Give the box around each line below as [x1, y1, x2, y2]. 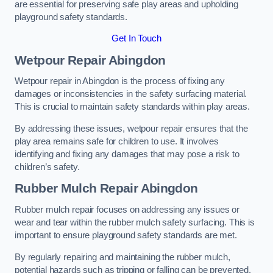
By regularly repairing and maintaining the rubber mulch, [15, 252, 230, 262]
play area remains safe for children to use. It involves [15, 136, 219, 146]
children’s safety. [15, 161, 80, 172]
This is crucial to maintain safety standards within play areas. [15, 102, 250, 112]
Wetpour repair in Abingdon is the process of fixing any [15, 76, 225, 87]
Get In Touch [112, 34, 161, 44]
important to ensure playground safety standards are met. [15, 230, 237, 240]
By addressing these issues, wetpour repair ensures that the [15, 123, 248, 133]
